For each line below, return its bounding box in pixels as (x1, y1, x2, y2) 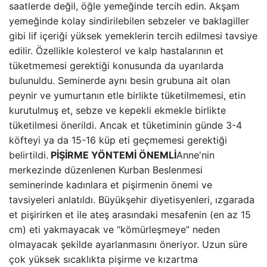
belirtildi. (9, 149, 48, 161)
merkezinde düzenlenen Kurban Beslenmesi (9, 164, 203, 176)
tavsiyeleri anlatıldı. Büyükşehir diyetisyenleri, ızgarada (9, 194, 254, 206)
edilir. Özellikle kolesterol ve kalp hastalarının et (9, 45, 223, 57)
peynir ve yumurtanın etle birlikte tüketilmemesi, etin (9, 89, 246, 101)
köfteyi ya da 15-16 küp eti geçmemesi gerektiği (9, 134, 227, 146)
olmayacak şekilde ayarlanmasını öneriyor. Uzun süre (9, 238, 247, 250)
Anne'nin (176, 149, 215, 161)
